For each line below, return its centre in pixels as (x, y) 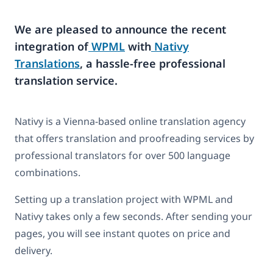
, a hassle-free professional (153, 63)
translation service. (66, 80)
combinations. (48, 173)
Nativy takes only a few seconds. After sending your (133, 217)
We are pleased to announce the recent (120, 29)
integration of (51, 46)
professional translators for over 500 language (122, 156)
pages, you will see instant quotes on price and (122, 234)
